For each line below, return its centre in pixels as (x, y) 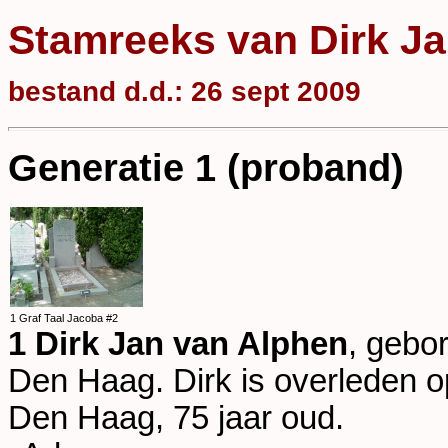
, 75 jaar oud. (249, 418)
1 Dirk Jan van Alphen (178, 344)
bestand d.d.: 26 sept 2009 (184, 90)
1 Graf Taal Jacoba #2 (64, 318)
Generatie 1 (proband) (206, 167)
